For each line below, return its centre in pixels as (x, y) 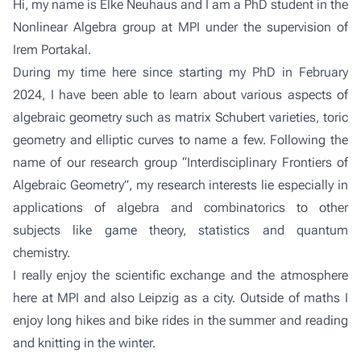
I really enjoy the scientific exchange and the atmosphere (180, 275)
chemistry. (43, 253)
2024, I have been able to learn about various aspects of (180, 95)
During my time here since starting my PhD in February (180, 72)
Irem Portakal (50, 50)
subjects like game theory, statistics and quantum (180, 230)
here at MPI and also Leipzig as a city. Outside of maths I (180, 298)
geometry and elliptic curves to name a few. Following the (180, 140)
